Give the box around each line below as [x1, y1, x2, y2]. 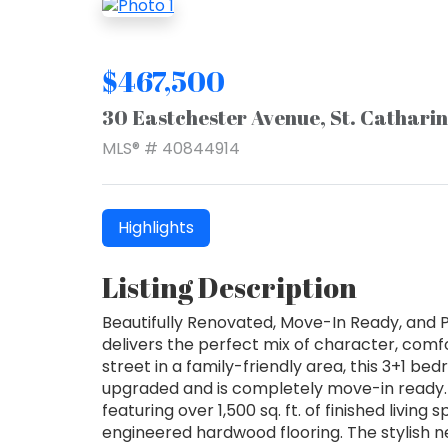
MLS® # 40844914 [102, 136, 240, 160]
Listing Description [102, 267, 357, 306]
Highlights [118, 215, 194, 239]
